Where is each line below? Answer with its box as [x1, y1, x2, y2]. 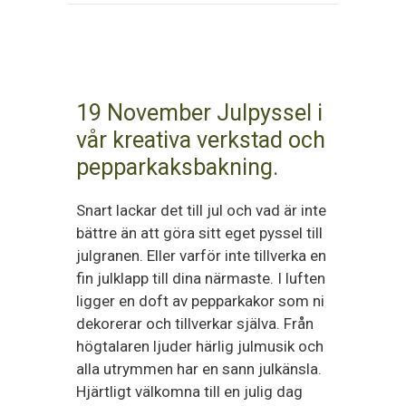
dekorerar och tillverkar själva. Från [76, 314, 314, 333]
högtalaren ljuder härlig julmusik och [76, 337, 324, 355]
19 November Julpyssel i [76, 100, 323, 126]
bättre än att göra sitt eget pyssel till [76, 224, 323, 242]
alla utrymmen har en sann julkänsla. [76, 360, 322, 378]
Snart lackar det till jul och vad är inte [76, 201, 326, 219]
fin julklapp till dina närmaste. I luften [76, 269, 325, 287]
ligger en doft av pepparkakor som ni [76, 292, 324, 310]
